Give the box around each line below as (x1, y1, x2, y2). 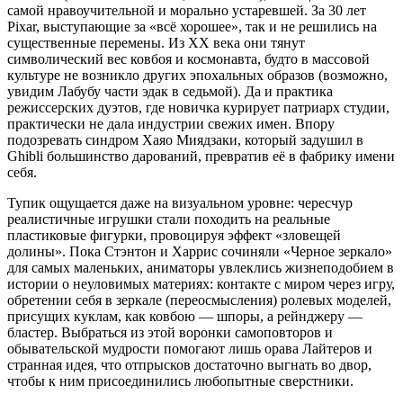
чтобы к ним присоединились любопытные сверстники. (7, 372, 354, 389)
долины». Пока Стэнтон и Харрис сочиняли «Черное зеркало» (7, 243, 392, 259)
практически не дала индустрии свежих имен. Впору (7, 115, 335, 131)
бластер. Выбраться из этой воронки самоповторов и (7, 324, 333, 340)
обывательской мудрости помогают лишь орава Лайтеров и (7, 340, 372, 356)
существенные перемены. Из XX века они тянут (7, 34, 305, 50)
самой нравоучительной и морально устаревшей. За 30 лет (7, 2, 366, 18)
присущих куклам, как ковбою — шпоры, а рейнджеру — (7, 308, 363, 324)
